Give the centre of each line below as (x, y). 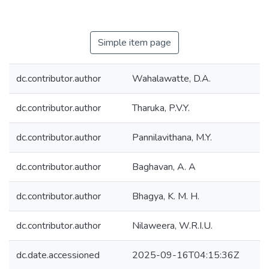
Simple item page (134, 43)
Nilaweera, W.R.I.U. (172, 226)
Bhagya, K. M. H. (166, 196)
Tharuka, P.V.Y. (161, 108)
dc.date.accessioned (58, 255)
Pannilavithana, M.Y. (172, 138)
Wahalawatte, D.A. (171, 79)
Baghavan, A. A (164, 167)
